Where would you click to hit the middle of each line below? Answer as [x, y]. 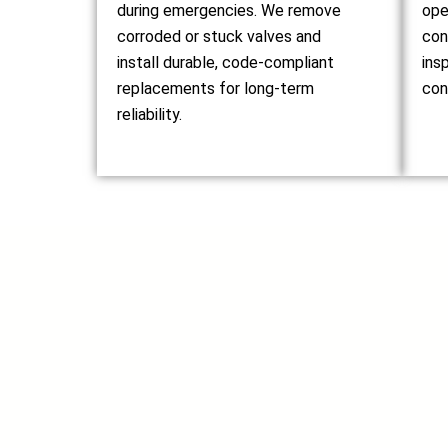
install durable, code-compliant [226, 62]
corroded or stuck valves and [219, 36]
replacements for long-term [216, 88]
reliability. [150, 114]
